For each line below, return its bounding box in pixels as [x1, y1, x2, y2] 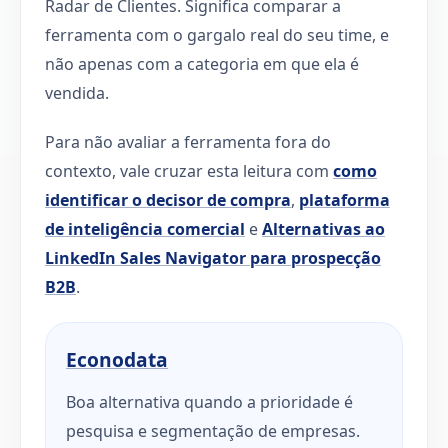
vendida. [45, 81, 109, 104]
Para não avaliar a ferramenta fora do [45, 130, 331, 153]
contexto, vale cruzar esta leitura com [45, 159, 333, 182]
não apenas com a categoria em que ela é [45, 52, 359, 75]
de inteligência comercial [45, 217, 245, 240]
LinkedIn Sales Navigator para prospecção [45, 246, 381, 269]
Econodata [66, 345, 168, 373]
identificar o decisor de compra [45, 188, 291, 211]
